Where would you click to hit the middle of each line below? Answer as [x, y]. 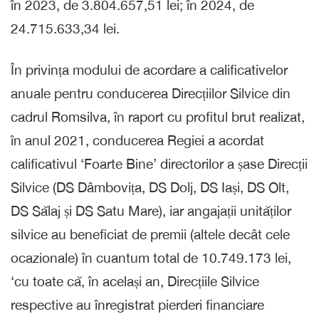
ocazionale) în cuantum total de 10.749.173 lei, [151, 257]
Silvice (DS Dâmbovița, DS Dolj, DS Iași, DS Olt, [150, 187]
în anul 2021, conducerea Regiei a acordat [137, 140]
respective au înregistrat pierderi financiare [137, 304]
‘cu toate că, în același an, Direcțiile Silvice [135, 281]
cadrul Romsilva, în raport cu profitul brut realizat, [158, 116]
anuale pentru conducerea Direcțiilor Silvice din [151, 93]
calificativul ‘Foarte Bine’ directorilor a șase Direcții [159, 163]
